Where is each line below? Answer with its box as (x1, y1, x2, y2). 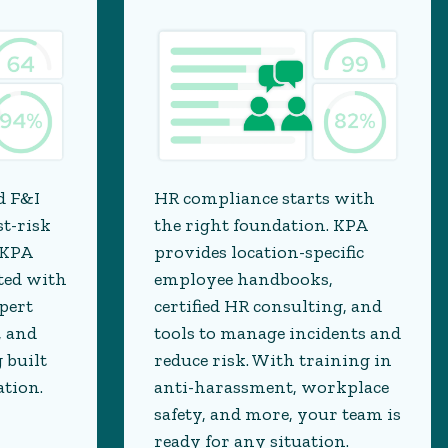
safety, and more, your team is (153, 403, 401, 426)
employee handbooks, (153, 268, 333, 291)
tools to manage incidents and (153, 322, 401, 345)
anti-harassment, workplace (153, 376, 389, 399)
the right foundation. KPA (153, 214, 367, 237)
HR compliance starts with (153, 187, 375, 210)
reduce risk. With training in (153, 349, 392, 372)
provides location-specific (153, 241, 364, 264)
